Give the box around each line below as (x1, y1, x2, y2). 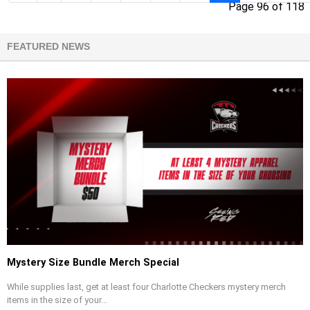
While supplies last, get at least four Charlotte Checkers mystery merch (7, 281, 286, 292)
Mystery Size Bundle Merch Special (7, 256, 179, 268)
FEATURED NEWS (7, 42, 90, 53)
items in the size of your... (7, 294, 107, 305)
